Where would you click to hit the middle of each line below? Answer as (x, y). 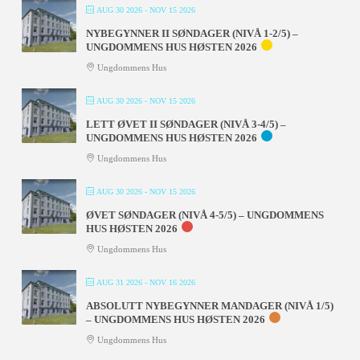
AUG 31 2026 (119, 283)
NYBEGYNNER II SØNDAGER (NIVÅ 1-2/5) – (192, 34)
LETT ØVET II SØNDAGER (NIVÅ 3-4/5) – (186, 125)
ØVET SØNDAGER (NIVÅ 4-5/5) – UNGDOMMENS (205, 215)
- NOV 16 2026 (168, 283)
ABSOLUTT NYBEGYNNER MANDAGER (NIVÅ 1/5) (209, 306)
